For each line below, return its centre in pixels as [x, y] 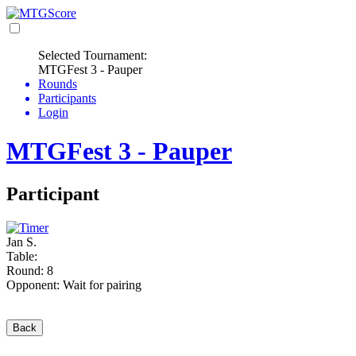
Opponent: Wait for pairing [74, 284]
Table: [22, 256]
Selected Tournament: [93, 55]
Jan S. [21, 242]
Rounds [58, 84]
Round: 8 [30, 270]
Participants [67, 98]
